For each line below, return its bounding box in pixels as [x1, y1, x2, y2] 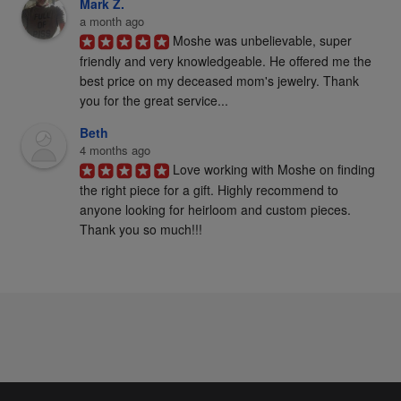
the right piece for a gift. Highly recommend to [79, 181, 338, 200]
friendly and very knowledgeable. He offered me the [79, 52, 371, 71]
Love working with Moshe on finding [172, 160, 375, 178]
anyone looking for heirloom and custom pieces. [79, 200, 351, 219]
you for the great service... [79, 91, 228, 110]
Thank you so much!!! [79, 220, 202, 239]
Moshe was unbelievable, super [172, 31, 352, 49]
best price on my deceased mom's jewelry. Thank [79, 72, 359, 90]
